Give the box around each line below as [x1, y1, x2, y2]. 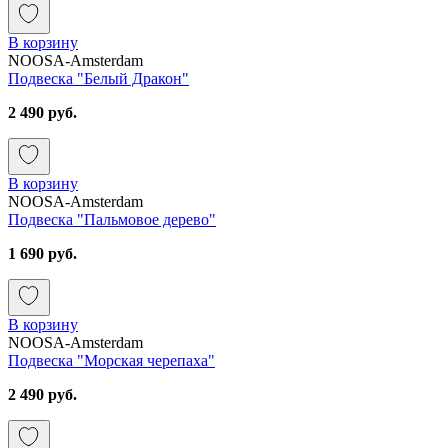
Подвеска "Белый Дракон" [8, 69, 189, 87]
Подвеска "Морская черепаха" [8, 351, 215, 369]
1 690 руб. [8, 244, 77, 262]
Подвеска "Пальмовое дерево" [8, 210, 216, 228]
